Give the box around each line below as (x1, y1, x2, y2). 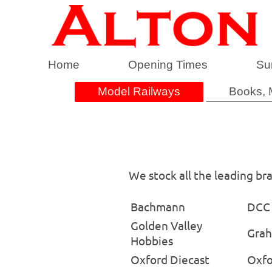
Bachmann (131, 199, 185, 214)
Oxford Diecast (131, 252, 209, 267)
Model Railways (97, 85, 180, 98)
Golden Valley (131, 218, 202, 233)
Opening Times (128, 58, 208, 71)
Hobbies (131, 233, 173, 248)
